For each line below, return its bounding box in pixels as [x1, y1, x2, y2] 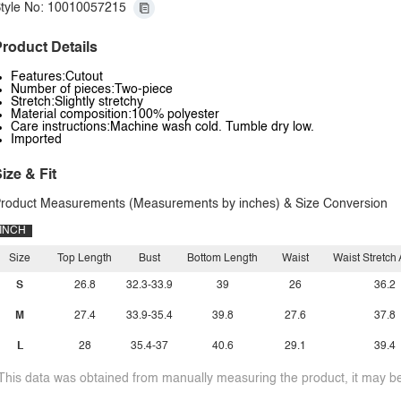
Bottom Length [187, 253, 258, 264]
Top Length [57, 253, 112, 264]
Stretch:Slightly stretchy [11, 96, 143, 108]
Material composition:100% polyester [11, 108, 219, 121]
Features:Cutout [11, 71, 103, 83]
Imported [11, 133, 62, 146]
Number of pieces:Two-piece [11, 83, 173, 96]
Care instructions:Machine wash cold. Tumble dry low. [11, 121, 314, 133]
